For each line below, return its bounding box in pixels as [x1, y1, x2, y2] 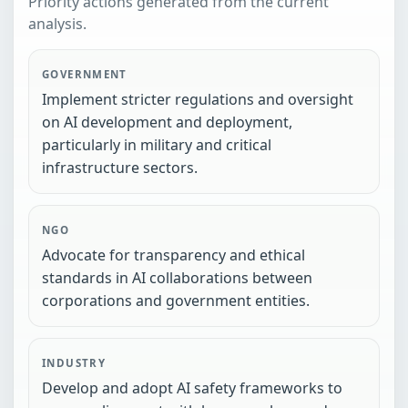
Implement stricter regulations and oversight [42, 89, 353, 110]
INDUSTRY [42, 356, 107, 371]
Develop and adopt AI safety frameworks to [42, 378, 342, 399]
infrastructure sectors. [42, 158, 198, 178]
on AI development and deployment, [42, 112, 292, 133]
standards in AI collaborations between [42, 268, 312, 289]
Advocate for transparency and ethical [42, 245, 305, 266]
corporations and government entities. [42, 291, 310, 311]
